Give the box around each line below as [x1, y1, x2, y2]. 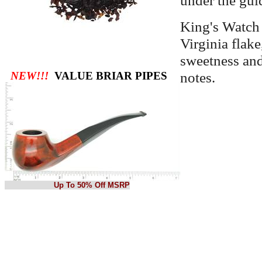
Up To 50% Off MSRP [5, 181, 130, 189]
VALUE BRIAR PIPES [49, 70, 167, 82]
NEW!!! [5, 70, 49, 82]
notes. [180, 68, 215, 85]
